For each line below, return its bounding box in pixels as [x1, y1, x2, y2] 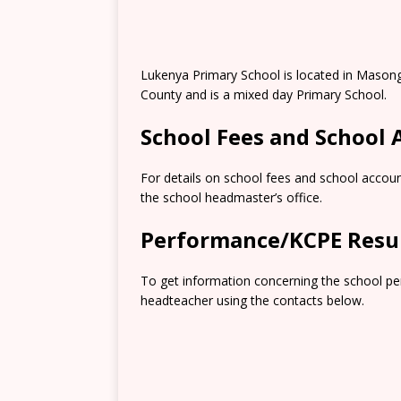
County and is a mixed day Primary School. [141, 86, 387, 103]
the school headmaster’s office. [141, 189, 322, 206]
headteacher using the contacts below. [141, 292, 364, 309]
